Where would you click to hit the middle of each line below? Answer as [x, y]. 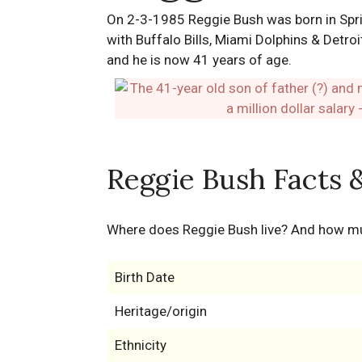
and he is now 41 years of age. [199, 60]
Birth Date [144, 277]
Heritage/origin [160, 311]
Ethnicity [140, 345]
